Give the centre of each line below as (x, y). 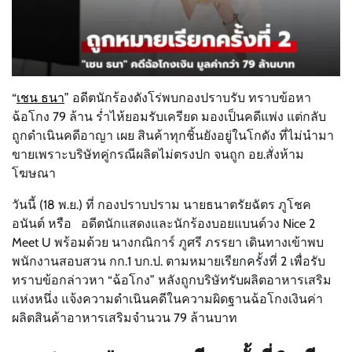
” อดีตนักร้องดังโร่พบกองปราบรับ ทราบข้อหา (188, 98)
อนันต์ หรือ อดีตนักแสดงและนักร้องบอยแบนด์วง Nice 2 (163, 224)
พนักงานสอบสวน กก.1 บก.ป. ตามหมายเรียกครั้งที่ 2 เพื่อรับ (169, 262)
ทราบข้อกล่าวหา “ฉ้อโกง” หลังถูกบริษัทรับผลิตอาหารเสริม (172, 280)
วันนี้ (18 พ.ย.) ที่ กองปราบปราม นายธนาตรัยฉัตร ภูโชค (161, 205)
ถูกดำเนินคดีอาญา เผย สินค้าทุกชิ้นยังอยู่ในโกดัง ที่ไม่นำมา (173, 136)
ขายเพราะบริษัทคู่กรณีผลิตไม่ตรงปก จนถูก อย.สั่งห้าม (158, 155)
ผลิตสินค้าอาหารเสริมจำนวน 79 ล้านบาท (125, 318)
